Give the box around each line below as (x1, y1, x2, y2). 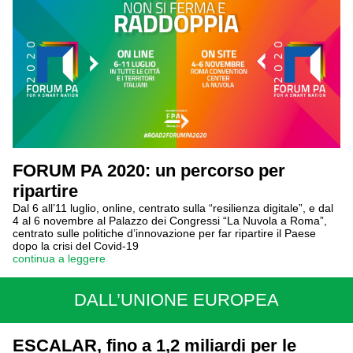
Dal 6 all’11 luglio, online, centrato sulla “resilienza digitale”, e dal (13, 202, 333, 214)
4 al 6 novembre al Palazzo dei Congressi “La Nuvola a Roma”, (13, 214, 327, 227)
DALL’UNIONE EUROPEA (74, 290, 279, 310)
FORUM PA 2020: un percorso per (13, 161, 285, 180)
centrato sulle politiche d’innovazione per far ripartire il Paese (13, 227, 316, 240)
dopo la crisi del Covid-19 (13, 240, 139, 252)
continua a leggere (13, 252, 106, 265)
